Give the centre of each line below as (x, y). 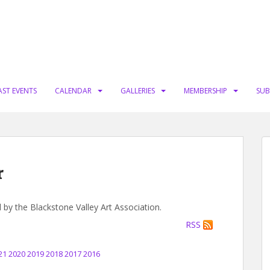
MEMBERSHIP (206, 91)
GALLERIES (138, 91)
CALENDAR (73, 91)
